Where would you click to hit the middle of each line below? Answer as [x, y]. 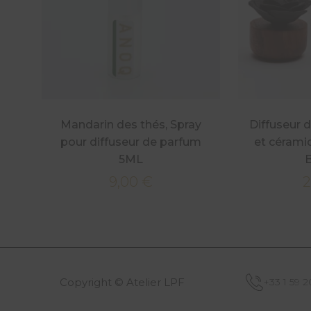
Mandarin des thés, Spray [131, 124]
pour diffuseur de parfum [131, 142]
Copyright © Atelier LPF [122, 282]
